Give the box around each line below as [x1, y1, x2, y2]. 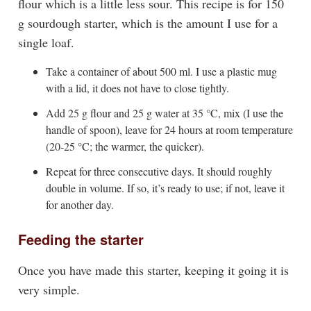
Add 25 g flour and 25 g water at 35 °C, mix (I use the [45, 105, 283, 120]
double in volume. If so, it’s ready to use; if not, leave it [45, 180, 285, 195]
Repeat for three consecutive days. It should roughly [45, 163, 272, 178]
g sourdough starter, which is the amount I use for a [17, 14, 278, 31]
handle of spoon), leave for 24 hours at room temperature [45, 121, 293, 137]
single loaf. [17, 33, 74, 51]
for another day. [45, 196, 114, 212]
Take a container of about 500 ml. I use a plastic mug [45, 63, 277, 78]
